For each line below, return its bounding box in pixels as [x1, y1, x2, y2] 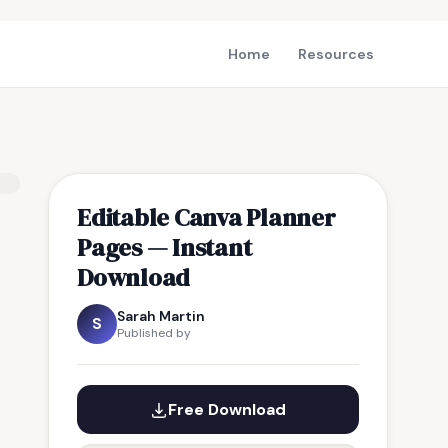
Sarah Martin [117, 307, 205, 325]
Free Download [168, 399, 286, 420]
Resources [298, 45, 374, 63]
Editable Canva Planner [77, 200, 336, 234]
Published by [117, 325, 191, 341]
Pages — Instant [77, 230, 252, 264]
